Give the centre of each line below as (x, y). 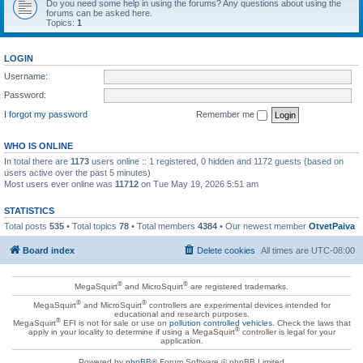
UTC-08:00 (333, 250)
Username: (26, 76)
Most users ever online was (60, 184)
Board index (49, 250)
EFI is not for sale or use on (115, 323)
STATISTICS (29, 210)
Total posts (27, 226)
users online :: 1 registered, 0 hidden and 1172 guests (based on (216, 161)
